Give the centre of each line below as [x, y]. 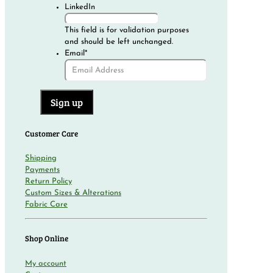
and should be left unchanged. [119, 41]
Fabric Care [46, 205]
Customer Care [51, 133]
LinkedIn [80, 7]
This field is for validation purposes [126, 30]
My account [46, 263]
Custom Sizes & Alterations [73, 193]
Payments [42, 170]
